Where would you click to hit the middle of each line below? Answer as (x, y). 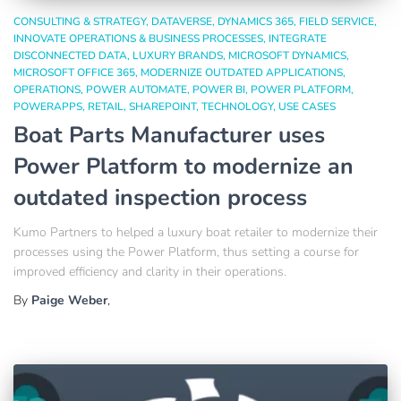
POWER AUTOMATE (137, 89)
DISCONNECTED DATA (70, 55)
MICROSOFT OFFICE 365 (74, 72)
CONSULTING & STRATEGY (80, 21)
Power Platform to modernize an (183, 166)
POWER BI (219, 89)
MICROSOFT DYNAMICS (287, 55)
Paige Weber (69, 300)
